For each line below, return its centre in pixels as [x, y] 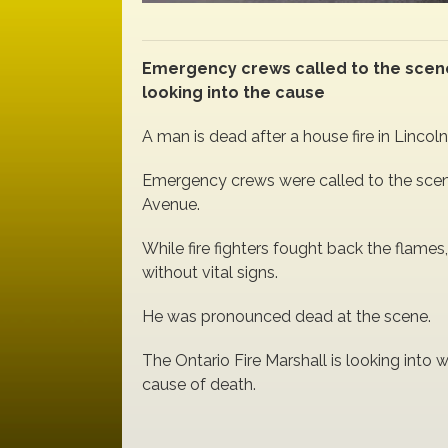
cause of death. [199, 384]
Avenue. [171, 204]
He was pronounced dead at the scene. [286, 316]
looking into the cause [233, 92]
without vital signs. [210, 272]
